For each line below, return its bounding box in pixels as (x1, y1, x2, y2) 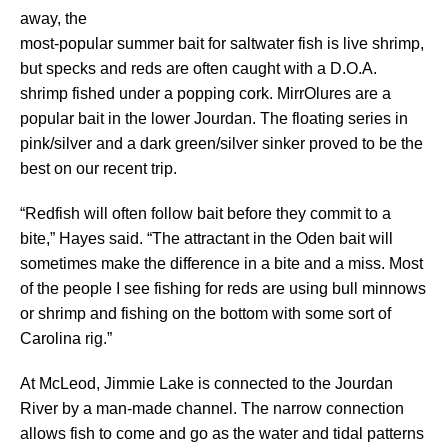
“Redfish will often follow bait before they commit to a (20, 205, 391, 223)
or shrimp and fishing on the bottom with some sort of (20, 305, 391, 323)
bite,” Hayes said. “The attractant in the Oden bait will (20, 230, 393, 248)
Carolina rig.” (20, 330, 112, 348)
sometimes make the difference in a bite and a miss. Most (20, 255, 423, 273)
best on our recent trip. (20, 160, 177, 178)
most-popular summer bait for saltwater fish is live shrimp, (20, 35, 424, 53)
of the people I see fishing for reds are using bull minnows (20, 280, 426, 298)
